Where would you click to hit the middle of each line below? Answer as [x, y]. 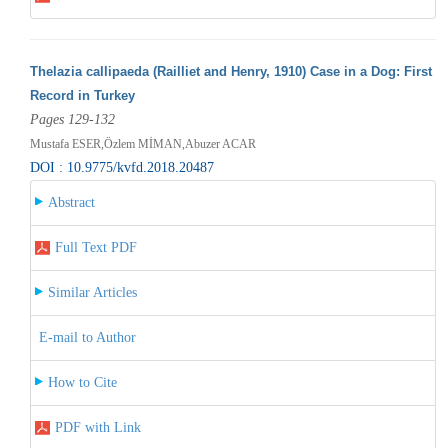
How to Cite [82, 382]
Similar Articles [92, 292]
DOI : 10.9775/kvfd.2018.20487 [121, 167]
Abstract [71, 202]
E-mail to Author [87, 337]
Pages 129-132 [72, 119]
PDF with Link [97, 427]
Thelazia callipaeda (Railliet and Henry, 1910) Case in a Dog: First [230, 71]
